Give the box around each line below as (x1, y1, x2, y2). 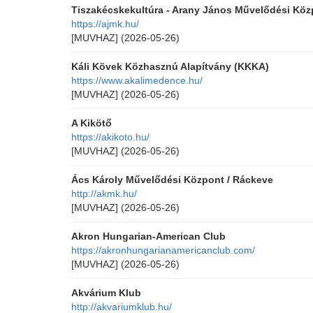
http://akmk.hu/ (71, 188, 137, 199)
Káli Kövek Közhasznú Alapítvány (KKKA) (71, 61, 269, 72)
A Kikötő (71, 117, 112, 129)
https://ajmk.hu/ (71, 18, 139, 29)
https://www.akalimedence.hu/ (71, 75, 203, 86)
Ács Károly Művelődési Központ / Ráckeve (71, 174, 273, 185)
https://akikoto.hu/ (71, 131, 150, 143)
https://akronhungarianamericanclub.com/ (71, 245, 255, 256)
